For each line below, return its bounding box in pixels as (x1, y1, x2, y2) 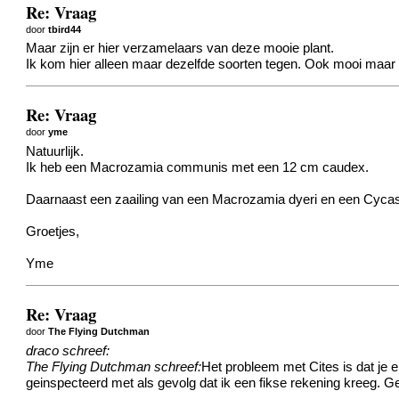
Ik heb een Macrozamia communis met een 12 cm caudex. (26, 160, 370, 175)
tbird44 (48, 23, 82, 35)
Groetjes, (26, 224, 80, 240)
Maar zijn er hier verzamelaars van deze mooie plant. (26, 41, 335, 56)
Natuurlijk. (26, 144, 85, 159)
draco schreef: (26, 343, 110, 358)
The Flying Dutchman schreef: (26, 359, 202, 374)
